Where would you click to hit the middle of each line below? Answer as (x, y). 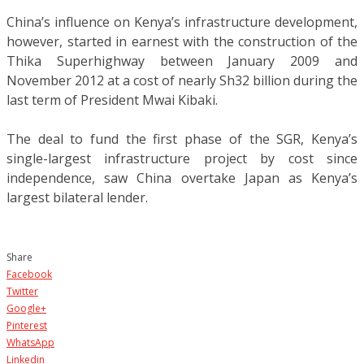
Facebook (29, 274)
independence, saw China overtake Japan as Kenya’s (182, 178)
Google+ (26, 308)
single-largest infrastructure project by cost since (182, 158)
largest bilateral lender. (77, 197)
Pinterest (27, 325)
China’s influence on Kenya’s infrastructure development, (182, 22)
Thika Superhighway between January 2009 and (182, 61)
